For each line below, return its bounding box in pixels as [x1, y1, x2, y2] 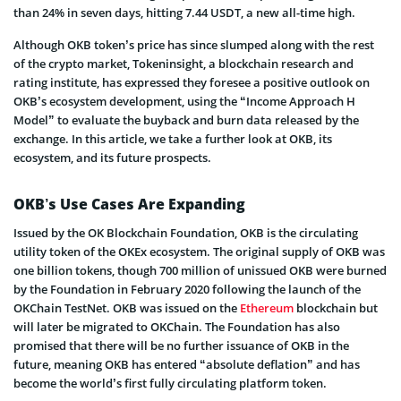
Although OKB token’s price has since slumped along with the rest [13, 37, 374, 54]
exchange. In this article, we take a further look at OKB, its [13, 131, 332, 148]
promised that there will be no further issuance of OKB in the [13, 337, 349, 354]
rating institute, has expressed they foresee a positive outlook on [13, 74, 370, 91]
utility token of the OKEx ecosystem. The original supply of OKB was [13, 243, 385, 260]
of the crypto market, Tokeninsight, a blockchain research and [13, 55, 354, 73]
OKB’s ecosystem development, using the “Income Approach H [13, 93, 355, 110]
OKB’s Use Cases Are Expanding [13, 194, 245, 215]
